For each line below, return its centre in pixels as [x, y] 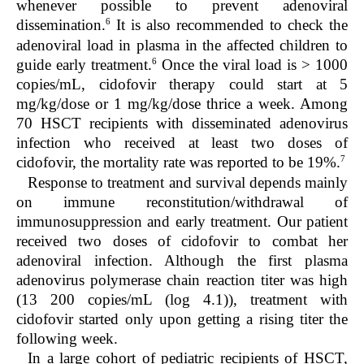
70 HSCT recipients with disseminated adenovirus [182, 123]
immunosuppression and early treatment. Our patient [182, 221]
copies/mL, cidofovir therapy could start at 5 [182, 84]
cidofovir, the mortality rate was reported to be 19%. [178, 162]
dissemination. [61, 25]
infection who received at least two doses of [182, 143]
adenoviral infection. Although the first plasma [182, 260]
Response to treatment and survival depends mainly [188, 182]
